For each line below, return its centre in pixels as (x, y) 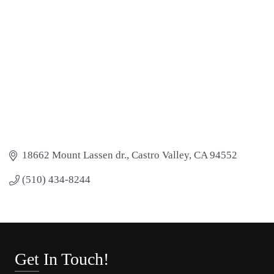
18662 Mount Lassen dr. (75, 155)
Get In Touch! (62, 259)
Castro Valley (161, 155)
